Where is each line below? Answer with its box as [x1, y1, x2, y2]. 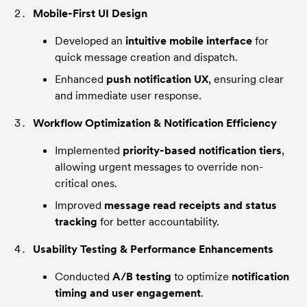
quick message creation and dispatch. [55, 49, 238, 64]
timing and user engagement [55, 285, 201, 299]
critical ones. [55, 175, 117, 190]
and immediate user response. [55, 88, 201, 102]
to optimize [171, 269, 232, 283]
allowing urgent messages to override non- [55, 159, 263, 173]
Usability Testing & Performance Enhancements [33, 241, 273, 256]
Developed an [55, 33, 125, 47]
